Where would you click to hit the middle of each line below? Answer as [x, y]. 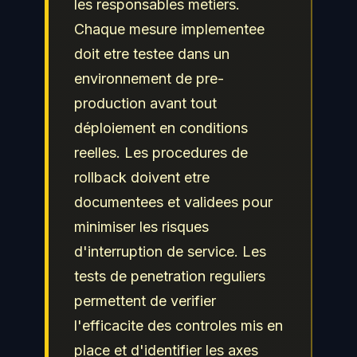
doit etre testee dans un [152, 53]
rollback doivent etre [142, 177]
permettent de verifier [145, 300]
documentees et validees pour [173, 202]
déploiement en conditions [161, 127]
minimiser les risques [141, 226]
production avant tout [145, 103]
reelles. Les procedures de [161, 152]
